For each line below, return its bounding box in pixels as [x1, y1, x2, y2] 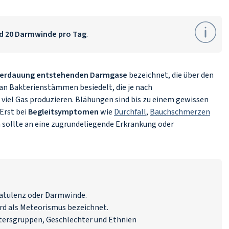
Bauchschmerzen [150, 106, 210, 118]
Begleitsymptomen [28, 106, 99, 118]
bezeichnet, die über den [127, 70, 214, 81]
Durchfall [114, 106, 146, 118]
